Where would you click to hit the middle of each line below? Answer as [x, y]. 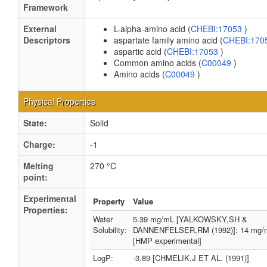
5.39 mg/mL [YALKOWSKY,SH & [190, 219]
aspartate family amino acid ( [168, 40]
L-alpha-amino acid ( [152, 29]
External [40, 29]
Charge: [39, 144]
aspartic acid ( [140, 51]
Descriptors [47, 40]
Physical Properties [59, 101]
